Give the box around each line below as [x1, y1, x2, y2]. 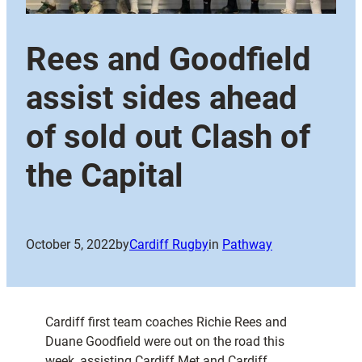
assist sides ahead [26, 79, 297, 118]
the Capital [26, 157, 183, 196]
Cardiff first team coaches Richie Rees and [45, 314, 287, 330]
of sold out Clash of [26, 118, 310, 157]
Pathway [222, 237, 272, 253]
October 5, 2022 [26, 237, 116, 253]
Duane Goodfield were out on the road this [45, 334, 284, 350]
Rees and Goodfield [26, 40, 311, 79]
